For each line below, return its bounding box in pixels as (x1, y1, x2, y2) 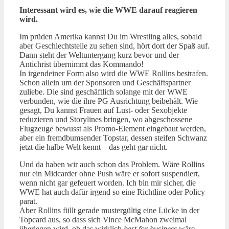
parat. (19, 197, 37, 206)
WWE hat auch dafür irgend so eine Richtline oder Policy (19, 188, 205, 197)
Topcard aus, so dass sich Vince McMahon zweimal (19, 215, 187, 224)
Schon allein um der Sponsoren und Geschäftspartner (19, 78, 191, 87)
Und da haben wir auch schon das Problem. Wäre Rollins (19, 160, 204, 169)
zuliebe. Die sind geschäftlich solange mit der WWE (19, 87, 188, 97)
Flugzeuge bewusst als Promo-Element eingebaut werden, (19, 124, 206, 133)
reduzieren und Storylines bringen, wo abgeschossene (19, 115, 192, 124)
